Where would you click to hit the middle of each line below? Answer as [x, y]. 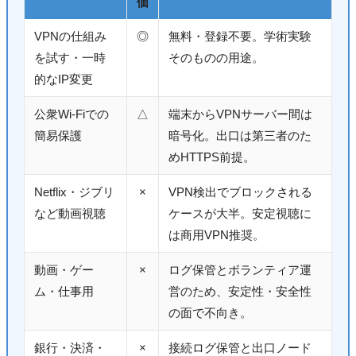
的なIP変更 [64, 79]
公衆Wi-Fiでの [72, 114]
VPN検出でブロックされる [240, 192]
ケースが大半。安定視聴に [240, 214]
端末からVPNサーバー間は [240, 114]
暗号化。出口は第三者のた [240, 136]
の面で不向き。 [210, 313]
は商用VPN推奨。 [217, 235]
